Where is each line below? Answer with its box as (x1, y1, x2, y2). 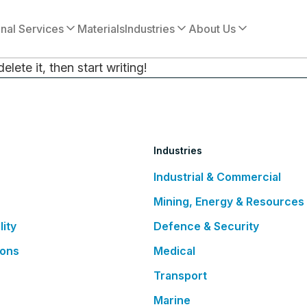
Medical (153, 244, 195, 258)
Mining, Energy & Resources (153, 195, 304, 208)
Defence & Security (153, 219, 259, 233)
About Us (188, 22, 236, 36)
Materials (77, 22, 125, 36)
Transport (153, 269, 207, 282)
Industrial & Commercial (153, 170, 281, 184)
